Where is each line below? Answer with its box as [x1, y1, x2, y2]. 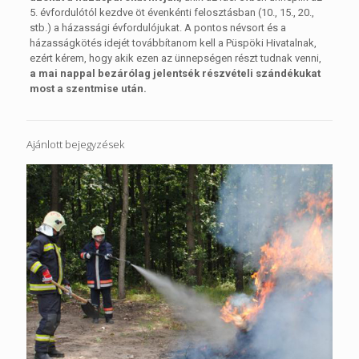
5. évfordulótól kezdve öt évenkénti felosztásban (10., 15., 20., [29, 6, 314, 18]
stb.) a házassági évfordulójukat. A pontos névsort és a [29, 22, 286, 34]
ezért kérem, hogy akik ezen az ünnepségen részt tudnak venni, [29, 52, 321, 64]
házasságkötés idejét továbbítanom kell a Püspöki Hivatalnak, [29, 37, 317, 49]
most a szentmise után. [29, 83, 147, 95]
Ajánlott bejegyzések [26, 137, 124, 151]
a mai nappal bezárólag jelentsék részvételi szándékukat [29, 67, 321, 79]
